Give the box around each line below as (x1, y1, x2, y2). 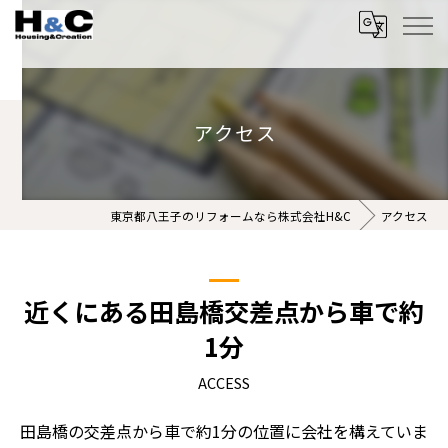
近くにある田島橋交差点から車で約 (24, 293, 424, 329)
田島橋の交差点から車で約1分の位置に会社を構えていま (20, 419, 428, 443)
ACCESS (198, 372, 250, 393)
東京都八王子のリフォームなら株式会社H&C (110, 208, 351, 224)
